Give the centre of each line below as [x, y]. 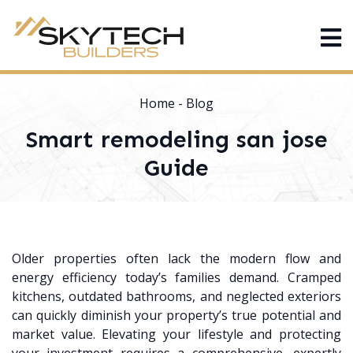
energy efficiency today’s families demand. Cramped [176, 278]
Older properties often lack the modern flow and [176, 259]
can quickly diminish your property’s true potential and [176, 316]
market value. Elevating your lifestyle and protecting [176, 334]
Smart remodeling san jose [176, 140]
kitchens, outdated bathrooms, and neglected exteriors [176, 297]
